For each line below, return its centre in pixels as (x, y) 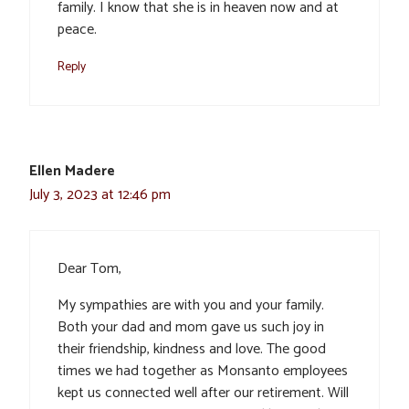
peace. (77, 30)
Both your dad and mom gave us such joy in (191, 328)
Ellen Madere (72, 172)
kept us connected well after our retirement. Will (203, 393)
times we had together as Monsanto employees (203, 372)
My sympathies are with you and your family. (191, 306)
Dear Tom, (89, 269)
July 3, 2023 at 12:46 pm (100, 195)
